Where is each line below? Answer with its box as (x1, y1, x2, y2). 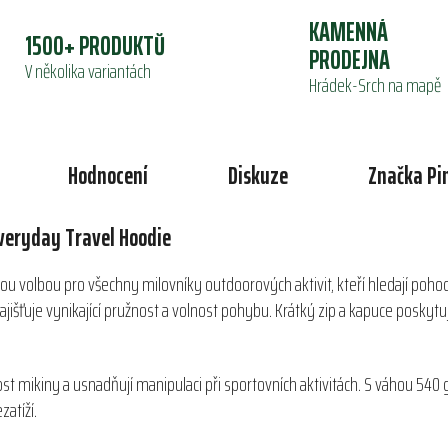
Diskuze (227, 157, 288, 196)
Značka (367, 157, 423, 196)
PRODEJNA (309, 39, 390, 81)
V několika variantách (24, 55, 151, 88)
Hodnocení (67, 157, 148, 196)
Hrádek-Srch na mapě (309, 69, 441, 102)
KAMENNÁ (309, 11, 388, 53)
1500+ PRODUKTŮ (24, 25, 165, 67)
